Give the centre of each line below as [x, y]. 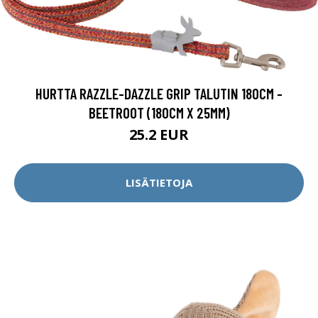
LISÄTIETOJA [159, 182]
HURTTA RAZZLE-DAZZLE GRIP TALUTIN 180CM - [159, 93]
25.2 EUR [159, 134]
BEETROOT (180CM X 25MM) [159, 112]
